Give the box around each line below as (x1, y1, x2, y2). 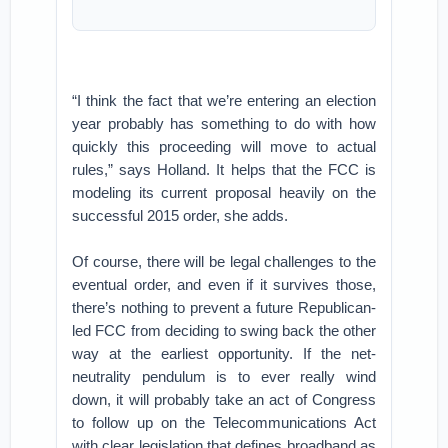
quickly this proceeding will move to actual (72, 138, 376, 155)
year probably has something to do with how (72, 115, 376, 132)
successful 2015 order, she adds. (72, 207, 289, 224)
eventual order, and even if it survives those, (72, 276, 376, 293)
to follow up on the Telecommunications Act (72, 414, 376, 431)
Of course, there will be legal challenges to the (72, 253, 376, 270)
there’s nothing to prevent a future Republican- (72, 299, 376, 316)
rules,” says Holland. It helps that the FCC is (72, 161, 376, 178)
